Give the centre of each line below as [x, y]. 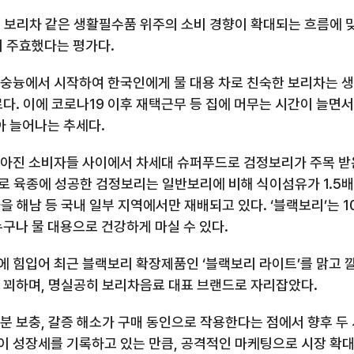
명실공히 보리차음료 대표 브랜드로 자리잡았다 [181, 285]
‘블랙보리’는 [305, 205]
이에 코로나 [56, 104]
